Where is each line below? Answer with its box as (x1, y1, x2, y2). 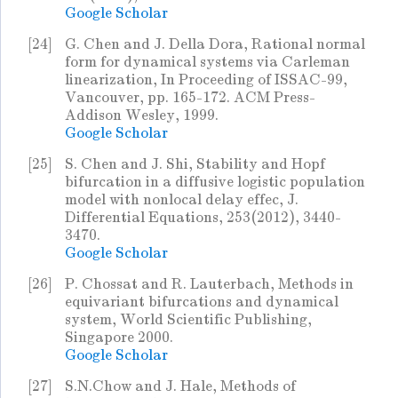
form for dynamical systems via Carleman (65, 53, 350, 71)
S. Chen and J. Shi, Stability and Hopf (65, 155, 325, 173)
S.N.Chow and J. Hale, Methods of (65, 378, 296, 395)
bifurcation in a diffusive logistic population (65, 173, 365, 191)
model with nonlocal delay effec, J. (65, 191, 298, 209)
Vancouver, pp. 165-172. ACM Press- (65, 89, 315, 107)
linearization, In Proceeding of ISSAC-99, (65, 71, 347, 89)
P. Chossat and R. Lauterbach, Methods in (65, 275, 354, 293)
